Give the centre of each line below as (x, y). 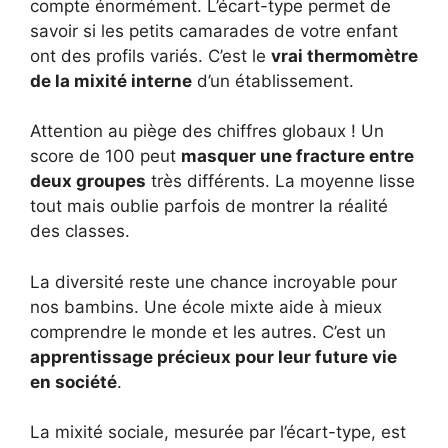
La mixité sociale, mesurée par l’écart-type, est (218, 432)
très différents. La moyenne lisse (280, 181)
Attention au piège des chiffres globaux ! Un (207, 131)
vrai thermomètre (344, 55)
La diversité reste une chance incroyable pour (213, 281)
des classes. (80, 231)
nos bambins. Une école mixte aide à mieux (206, 306)
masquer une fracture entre (297, 156)
